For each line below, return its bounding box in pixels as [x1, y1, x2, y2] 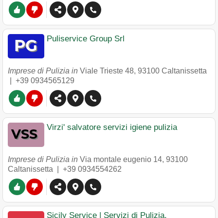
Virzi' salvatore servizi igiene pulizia [47, 123, 177, 132]
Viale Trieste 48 [80, 67, 134, 75]
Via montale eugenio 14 [80, 155, 162, 163]
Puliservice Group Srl [47, 34, 125, 43]
